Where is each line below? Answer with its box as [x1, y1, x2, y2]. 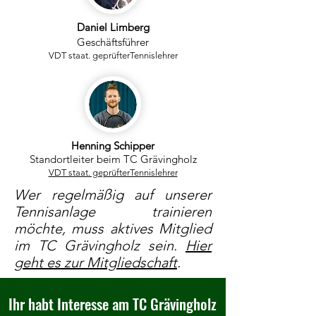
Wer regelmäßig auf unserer [14, 186, 212, 203]
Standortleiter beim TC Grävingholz [29, 152, 197, 166]
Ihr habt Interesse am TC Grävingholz [8, 293, 217, 315]
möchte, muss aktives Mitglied [14, 220, 212, 237]
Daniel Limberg [76, 20, 150, 34]
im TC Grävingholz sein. [14, 237, 186, 254]
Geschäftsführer [77, 35, 149, 49]
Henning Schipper [71, 139, 154, 152]
